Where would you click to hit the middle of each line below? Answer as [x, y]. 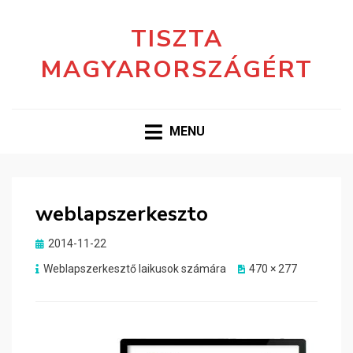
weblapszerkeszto [122, 214]
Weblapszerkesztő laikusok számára [135, 269]
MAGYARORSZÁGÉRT [176, 70]
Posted [52, 243]
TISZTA [176, 39]
